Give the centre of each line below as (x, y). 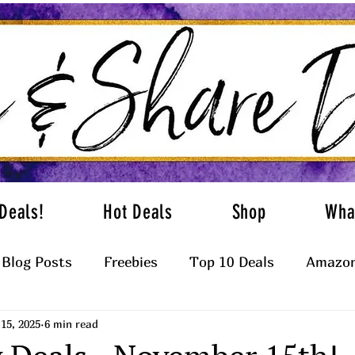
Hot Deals (138, 212)
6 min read (71, 323)
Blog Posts (37, 262)
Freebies (131, 262)
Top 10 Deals (232, 262)
